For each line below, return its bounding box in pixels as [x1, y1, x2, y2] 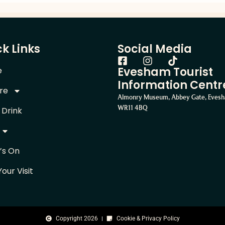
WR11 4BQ [117, 103, 148, 112]
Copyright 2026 [55, 215, 98, 222]
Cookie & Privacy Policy [116, 215, 180, 222]
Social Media [117, 41, 192, 57]
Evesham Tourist [117, 64, 213, 80]
